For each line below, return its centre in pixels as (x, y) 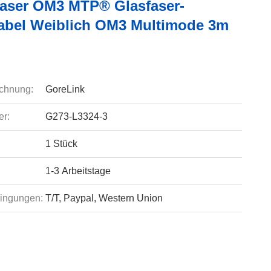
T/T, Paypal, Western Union (104, 198)
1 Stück (61, 144)
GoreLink (65, 89)
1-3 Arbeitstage (78, 171)
